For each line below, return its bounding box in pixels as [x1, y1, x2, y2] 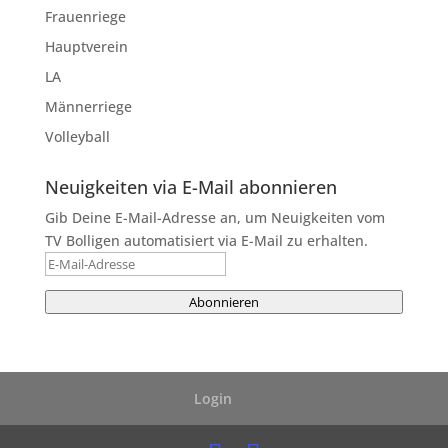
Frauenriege [44, 6, 126, 26]
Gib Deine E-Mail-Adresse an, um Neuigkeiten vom [44, 207, 385, 227]
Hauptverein [44, 36, 128, 56]
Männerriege [44, 96, 132, 116]
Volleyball [44, 126, 110, 146]
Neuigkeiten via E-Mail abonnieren [44, 174, 337, 199]
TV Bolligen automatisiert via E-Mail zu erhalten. [44, 230, 368, 250]
